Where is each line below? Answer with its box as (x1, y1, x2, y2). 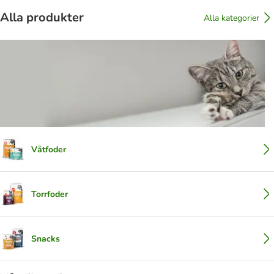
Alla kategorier (204, 12, 259, 24)
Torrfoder (31, 188, 68, 200)
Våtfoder (31, 143, 66, 155)
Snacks (31, 232, 60, 245)
